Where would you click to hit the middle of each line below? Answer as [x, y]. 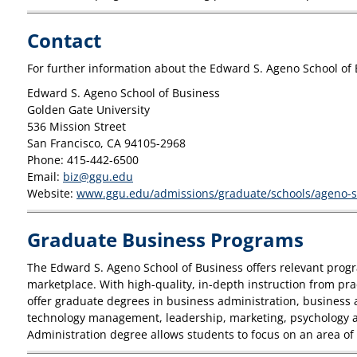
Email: [45, 177]
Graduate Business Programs [165, 239]
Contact [64, 40]
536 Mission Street [76, 126]
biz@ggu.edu [98, 177]
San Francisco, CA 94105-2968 [106, 143]
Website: [52, 193]
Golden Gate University [88, 110]
